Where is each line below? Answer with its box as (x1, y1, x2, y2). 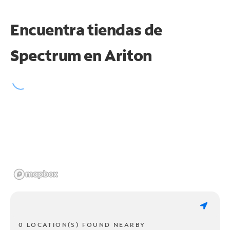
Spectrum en (10, 45, 105, 65)
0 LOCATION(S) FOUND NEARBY (18, 220, 146, 228)
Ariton (104, 45, 152, 65)
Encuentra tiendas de (10, 19, 163, 40)
